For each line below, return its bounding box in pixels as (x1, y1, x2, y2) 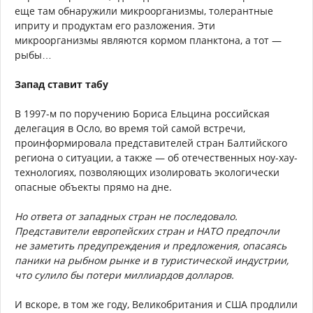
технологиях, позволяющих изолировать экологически (15, 166, 279, 180)
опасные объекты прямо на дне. (15, 180, 172, 194)
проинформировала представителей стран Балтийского (15, 136, 287, 150)
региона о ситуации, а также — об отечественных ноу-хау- (15, 151, 298, 165)
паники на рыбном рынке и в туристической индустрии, (15, 254, 289, 268)
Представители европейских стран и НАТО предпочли (15, 224, 279, 238)
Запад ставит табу (15, 78, 108, 92)
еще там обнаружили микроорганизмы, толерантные (15, 4, 273, 18)
